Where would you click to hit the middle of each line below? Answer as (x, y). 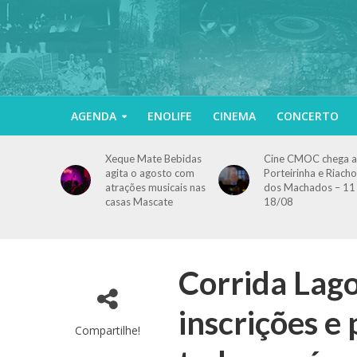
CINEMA (234, 116)
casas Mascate (139, 202)
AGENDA (93, 116)
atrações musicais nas (156, 187)
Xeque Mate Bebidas (154, 159)
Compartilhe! (107, 330)
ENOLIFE (169, 116)
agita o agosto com (150, 173)
